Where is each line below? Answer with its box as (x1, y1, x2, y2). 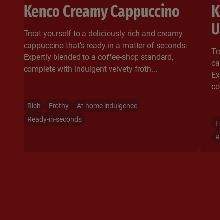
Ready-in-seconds (27, 115, 82, 123)
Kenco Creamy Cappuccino (24, 1, 180, 21)
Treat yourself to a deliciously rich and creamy (24, 28, 183, 38)
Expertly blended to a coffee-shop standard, (24, 52, 173, 62)
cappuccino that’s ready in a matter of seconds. (24, 40, 187, 50)
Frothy (49, 101, 69, 110)
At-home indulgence (77, 101, 137, 110)
